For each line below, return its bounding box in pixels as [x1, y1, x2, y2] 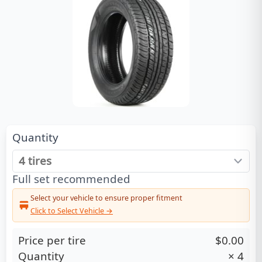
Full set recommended [12, 171, 130, 186]
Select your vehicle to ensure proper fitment [30, 193, 182, 203]
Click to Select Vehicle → [30, 206, 113, 216]
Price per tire [18, 232, 86, 247]
